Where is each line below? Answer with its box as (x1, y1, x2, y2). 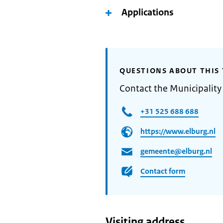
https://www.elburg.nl (140, 126, 216, 136)
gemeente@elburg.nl (140, 146, 212, 156)
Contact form (140, 166, 185, 176)
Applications (121, 6, 174, 18)
